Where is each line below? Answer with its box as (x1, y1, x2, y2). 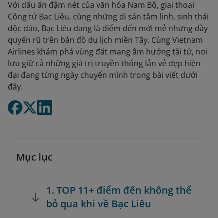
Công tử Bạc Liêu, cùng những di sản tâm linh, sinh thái (8, 11, 209, 22)
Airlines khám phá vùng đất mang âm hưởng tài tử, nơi (8, 46, 207, 57)
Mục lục (16, 150, 53, 163)
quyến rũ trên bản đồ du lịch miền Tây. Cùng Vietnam (8, 35, 203, 45)
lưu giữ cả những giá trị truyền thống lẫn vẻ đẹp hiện (8, 58, 200, 69)
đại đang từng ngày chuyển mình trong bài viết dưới (8, 70, 198, 80)
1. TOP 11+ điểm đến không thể (46, 183, 192, 197)
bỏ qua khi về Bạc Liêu (46, 197, 151, 210)
